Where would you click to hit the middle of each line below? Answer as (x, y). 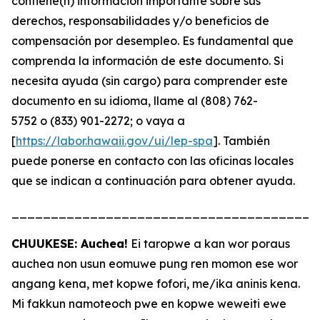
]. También (241, 141)
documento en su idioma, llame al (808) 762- (135, 101)
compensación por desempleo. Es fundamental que (152, 41)
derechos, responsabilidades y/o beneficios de (140, 21)
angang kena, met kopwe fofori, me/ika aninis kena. (156, 284)
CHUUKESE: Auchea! (70, 244)
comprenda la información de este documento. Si (147, 61)
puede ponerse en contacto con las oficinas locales (152, 161)
